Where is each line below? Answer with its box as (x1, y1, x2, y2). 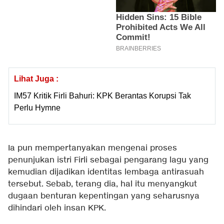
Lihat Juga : (14, 74, 58, 83)
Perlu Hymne (14, 103, 60, 112)
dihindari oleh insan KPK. (8, 202, 106, 213)
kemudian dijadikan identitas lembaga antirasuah (8, 166, 204, 177)
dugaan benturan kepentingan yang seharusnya (8, 190, 199, 201)
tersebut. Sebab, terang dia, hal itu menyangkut (8, 178, 197, 189)
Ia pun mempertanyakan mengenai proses (8, 142, 177, 153)
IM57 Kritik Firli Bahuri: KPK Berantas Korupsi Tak (14, 91, 191, 100)
